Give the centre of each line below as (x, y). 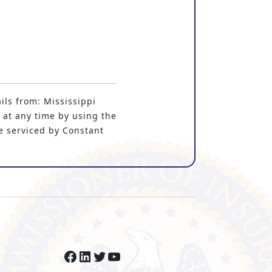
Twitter (118, 256)
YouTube (138, 256)
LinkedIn (109, 256)
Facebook (98, 256)
